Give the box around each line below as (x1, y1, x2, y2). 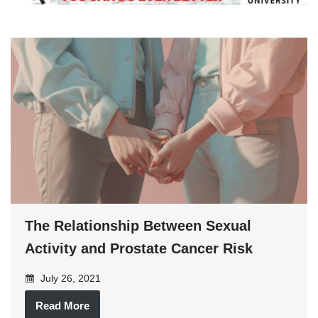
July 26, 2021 (38, 273, 101, 285)
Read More (35, 300, 89, 312)
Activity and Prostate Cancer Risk (25, 241, 253, 257)
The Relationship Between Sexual (25, 218, 251, 234)
